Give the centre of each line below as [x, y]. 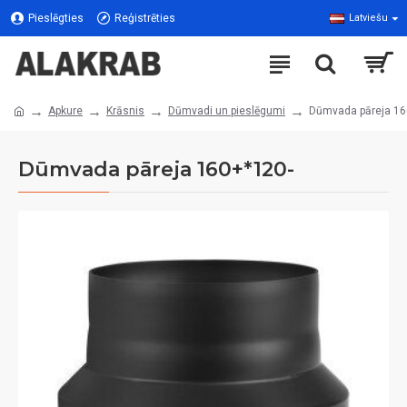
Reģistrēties [145, 18]
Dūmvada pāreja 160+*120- [156, 169]
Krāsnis [125, 111]
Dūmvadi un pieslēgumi [227, 111]
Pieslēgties [56, 18]
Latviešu [368, 18]
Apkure [65, 111]
